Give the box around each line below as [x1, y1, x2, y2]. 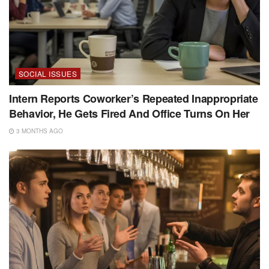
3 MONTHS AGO [14, 126, 63, 135]
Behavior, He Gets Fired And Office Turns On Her [9, 105, 250, 121]
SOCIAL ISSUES [19, 68, 77, 79]
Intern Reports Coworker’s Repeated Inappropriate [9, 90, 258, 106]
